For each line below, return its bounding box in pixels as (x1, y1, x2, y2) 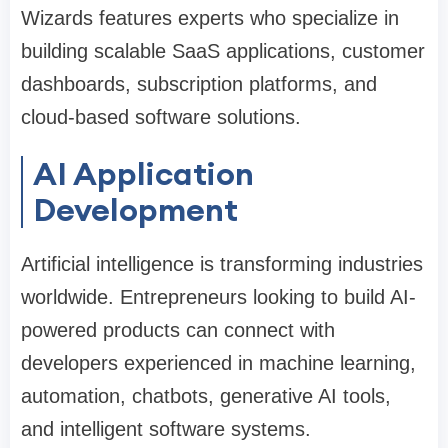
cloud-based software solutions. (21, 106, 301, 129)
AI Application (33, 153, 254, 195)
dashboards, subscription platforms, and (21, 73, 377, 96)
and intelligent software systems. (21, 418, 311, 441)
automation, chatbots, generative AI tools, (21, 385, 391, 408)
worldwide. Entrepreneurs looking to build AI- (21, 286, 416, 309)
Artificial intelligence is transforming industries (21, 253, 423, 276)
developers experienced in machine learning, (21, 352, 416, 375)
